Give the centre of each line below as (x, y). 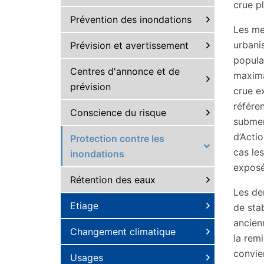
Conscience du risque (118, 113)
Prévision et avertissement (129, 45)
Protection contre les (117, 138)
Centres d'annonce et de (125, 71)
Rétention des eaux (113, 180)
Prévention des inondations (131, 19)
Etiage (84, 206)
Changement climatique (123, 232)
